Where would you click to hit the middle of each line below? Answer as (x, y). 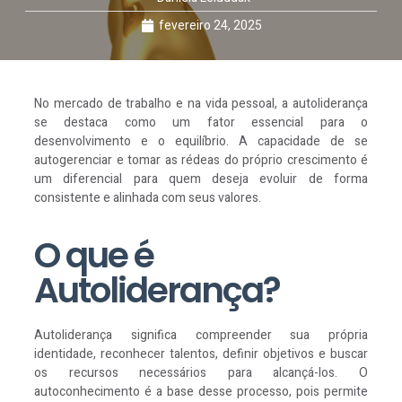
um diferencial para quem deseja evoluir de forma (201, 179)
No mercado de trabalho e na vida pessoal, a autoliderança (201, 103)
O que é (94, 256)
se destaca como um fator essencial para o (201, 122)
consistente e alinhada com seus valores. (148, 197)
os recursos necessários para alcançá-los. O (201, 373)
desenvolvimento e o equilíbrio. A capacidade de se (201, 141)
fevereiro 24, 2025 (210, 25)
